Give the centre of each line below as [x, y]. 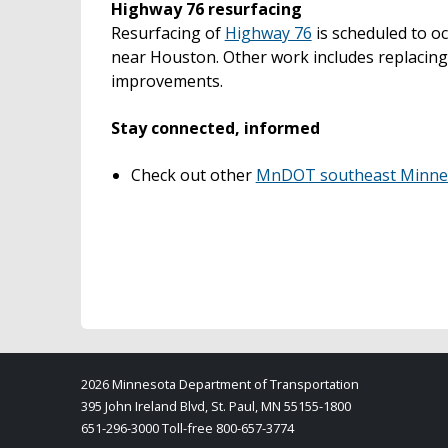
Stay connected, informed [215, 127]
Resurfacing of [167, 32]
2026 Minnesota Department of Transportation [219, 384]
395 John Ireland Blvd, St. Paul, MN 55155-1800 [215, 406]
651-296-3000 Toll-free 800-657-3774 [187, 428]
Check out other [193, 174]
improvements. [168, 80]
